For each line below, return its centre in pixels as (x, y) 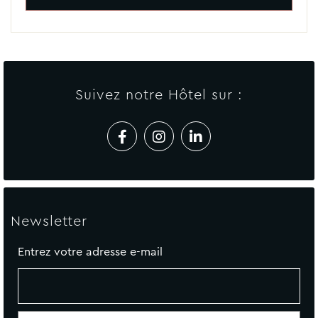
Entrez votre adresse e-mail (90, 252)
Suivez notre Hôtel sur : (159, 95)
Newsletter (49, 221)
